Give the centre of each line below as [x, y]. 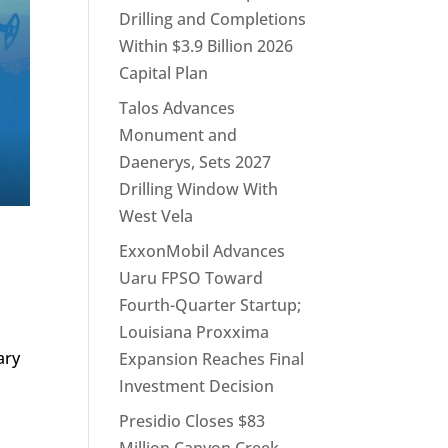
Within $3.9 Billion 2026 [206, 46]
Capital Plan [164, 73]
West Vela [156, 216]
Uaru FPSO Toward [191, 278]
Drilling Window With [199, 189]
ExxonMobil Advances [202, 251]
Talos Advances [177, 108]
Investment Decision [197, 386]
